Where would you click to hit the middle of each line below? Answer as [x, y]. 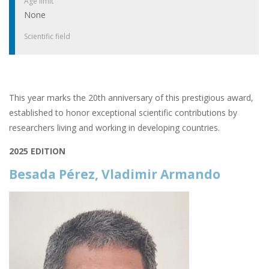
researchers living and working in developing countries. [116, 127]
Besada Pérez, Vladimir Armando [115, 174]
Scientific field [47, 36]
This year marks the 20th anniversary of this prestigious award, [131, 97]
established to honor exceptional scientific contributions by [123, 112]
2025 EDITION [37, 151]
